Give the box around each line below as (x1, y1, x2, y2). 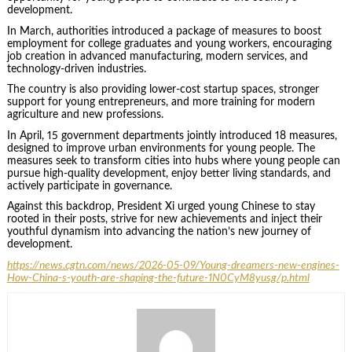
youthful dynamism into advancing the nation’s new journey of (6, 226, 311, 238)
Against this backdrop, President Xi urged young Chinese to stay (6, 201, 315, 213)
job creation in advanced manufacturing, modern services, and (6, 50, 308, 62)
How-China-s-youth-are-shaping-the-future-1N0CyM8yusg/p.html (6, 272, 310, 284)
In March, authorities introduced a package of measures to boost (6, 25, 321, 37)
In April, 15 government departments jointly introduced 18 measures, (6, 130, 337, 141)
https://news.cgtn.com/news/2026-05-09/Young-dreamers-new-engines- (6, 259, 339, 271)
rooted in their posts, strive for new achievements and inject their (6, 214, 322, 225)
